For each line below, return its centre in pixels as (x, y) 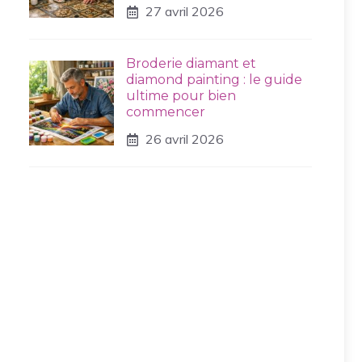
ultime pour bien (181, 96)
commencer (166, 112)
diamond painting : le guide (214, 80)
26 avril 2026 (185, 139)
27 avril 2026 (185, 11)
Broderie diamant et (191, 63)
